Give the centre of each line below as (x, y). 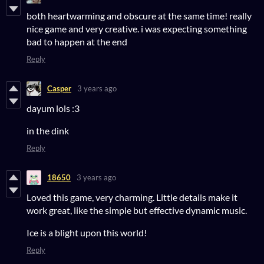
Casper (59, 89)
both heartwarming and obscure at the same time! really (139, 15)
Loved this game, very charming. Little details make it (132, 197)
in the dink (48, 130)
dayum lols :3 (53, 108)
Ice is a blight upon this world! (87, 232)
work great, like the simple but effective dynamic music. (137, 210)
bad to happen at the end (77, 41)
